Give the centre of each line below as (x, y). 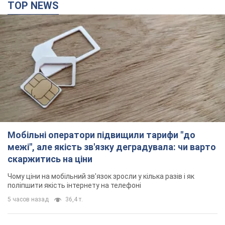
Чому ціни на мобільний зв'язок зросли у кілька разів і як (101, 177)
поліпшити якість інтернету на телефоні (74, 186)
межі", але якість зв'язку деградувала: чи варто (112, 147)
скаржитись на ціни (50, 159)
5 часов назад (28, 200)
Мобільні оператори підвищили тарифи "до (101, 135)
